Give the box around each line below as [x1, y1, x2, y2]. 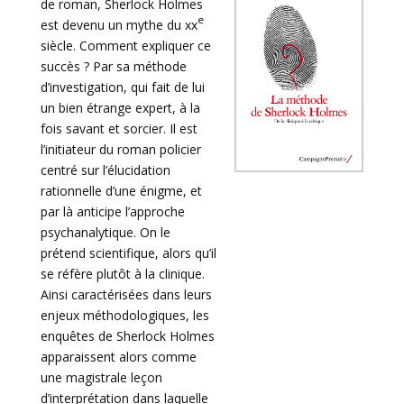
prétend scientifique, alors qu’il [40, 244, 216, 262]
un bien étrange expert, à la [40, 99, 200, 116]
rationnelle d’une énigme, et [40, 182, 202, 199]
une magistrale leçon [40, 369, 162, 386]
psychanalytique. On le [40, 224, 170, 241]
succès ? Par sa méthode [40, 58, 187, 75]
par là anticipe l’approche [40, 203, 185, 220]
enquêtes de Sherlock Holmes [40, 327, 215, 344]
